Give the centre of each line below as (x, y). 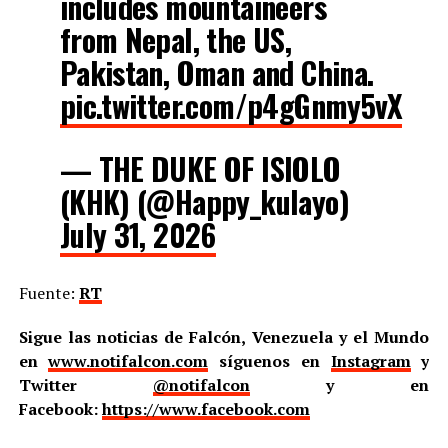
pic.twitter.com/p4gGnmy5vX (230, 105)
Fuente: (48, 292)
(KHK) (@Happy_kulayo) (204, 201)
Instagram (370, 360)
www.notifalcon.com (128, 360)
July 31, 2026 (137, 234)
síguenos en (269, 360)
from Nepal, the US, (175, 39)
